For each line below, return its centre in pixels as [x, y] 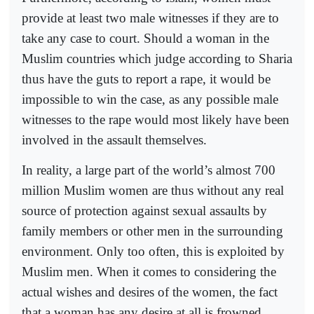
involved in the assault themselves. [114, 140]
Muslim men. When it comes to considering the [149, 271]
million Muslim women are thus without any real [153, 190]
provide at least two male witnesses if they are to [150, 18]
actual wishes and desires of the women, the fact [150, 292]
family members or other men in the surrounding [152, 231]
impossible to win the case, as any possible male [150, 100]
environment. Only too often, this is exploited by [153, 251]
